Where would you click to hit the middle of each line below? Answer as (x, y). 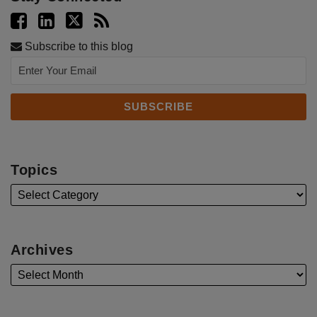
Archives (42, 249)
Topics (34, 169)
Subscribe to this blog (77, 46)
